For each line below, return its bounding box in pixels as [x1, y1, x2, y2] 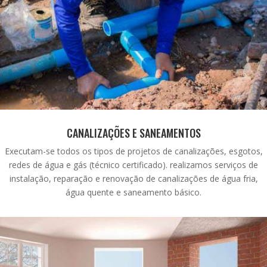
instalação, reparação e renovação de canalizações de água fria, [9, 173, 258, 185]
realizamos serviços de [170, 159, 258, 171]
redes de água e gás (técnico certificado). [9, 159, 170, 171]
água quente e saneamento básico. [66, 187, 201, 198]
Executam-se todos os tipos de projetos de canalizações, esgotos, [4, 145, 263, 157]
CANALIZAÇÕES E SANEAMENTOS [66, 125, 201, 141]
